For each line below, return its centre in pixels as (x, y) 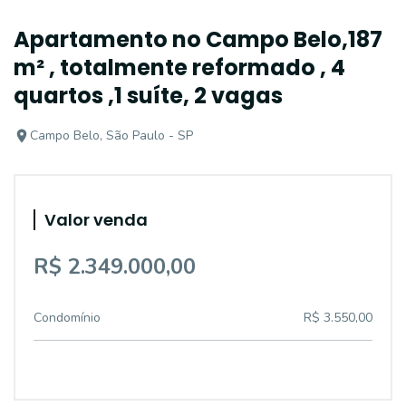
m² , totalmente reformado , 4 (179, 68)
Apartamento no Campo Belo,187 (198, 39)
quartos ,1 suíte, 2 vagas (148, 96)
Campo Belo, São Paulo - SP (111, 135)
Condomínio (67, 318)
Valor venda (96, 220)
